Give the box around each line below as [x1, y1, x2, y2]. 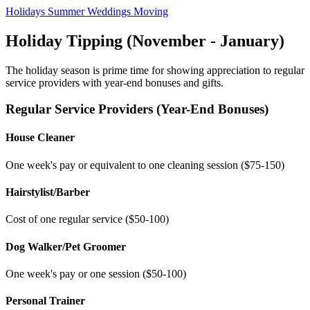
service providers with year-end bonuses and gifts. [6, 76, 224, 89]
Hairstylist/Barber [6, 186, 90, 199]
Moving [134, 5, 168, 17]
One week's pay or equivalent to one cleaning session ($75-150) [6, 158, 284, 171]
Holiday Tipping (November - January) [6, 31, 284, 50]
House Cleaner [6, 131, 75, 144]
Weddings [87, 5, 134, 17]
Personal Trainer [6, 295, 85, 307]
